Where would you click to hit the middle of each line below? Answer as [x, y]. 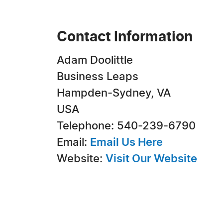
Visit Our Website [151, 159]
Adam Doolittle [95, 60]
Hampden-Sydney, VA [114, 93]
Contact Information [125, 37]
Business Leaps [98, 77]
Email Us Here [126, 142]
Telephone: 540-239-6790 [126, 126]
